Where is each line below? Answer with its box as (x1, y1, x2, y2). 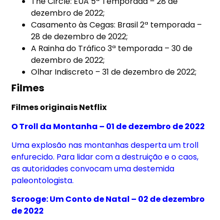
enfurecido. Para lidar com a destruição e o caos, (11, 151, 199, 163)
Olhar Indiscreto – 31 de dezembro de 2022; (31, 66, 197, 78)
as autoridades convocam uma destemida (11, 163, 175, 175)
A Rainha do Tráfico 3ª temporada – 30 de (31, 43, 193, 55)
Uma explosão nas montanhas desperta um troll (11, 139, 199, 151)
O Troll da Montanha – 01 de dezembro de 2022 (11, 120, 205, 132)
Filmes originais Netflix (11, 102, 107, 113)
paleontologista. (11, 175, 74, 187)
